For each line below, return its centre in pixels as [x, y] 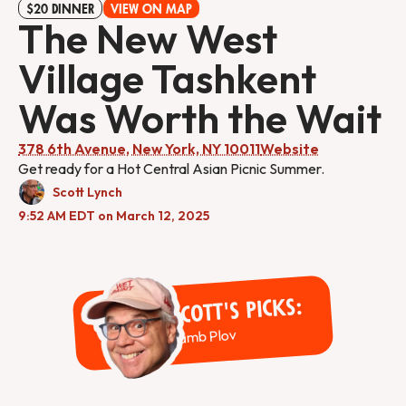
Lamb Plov [203, 336]
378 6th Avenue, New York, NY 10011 [139, 149]
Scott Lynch [87, 193]
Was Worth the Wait [200, 119]
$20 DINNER [60, 10]
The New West [148, 39]
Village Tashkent [167, 79]
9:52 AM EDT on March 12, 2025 [114, 216]
